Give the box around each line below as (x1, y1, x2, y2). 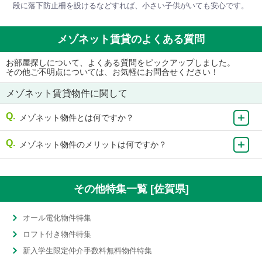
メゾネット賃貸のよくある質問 (57, 33, 205, 45)
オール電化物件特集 (23, 213, 92, 222)
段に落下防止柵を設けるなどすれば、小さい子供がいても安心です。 (13, 1, 249, 10)
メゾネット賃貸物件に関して (6, 88, 127, 98)
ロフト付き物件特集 (23, 230, 92, 239)
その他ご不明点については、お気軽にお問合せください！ (6, 67, 219, 77)
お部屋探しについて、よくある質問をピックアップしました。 (6, 58, 235, 67)
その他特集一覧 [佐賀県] (73, 183, 189, 195)
